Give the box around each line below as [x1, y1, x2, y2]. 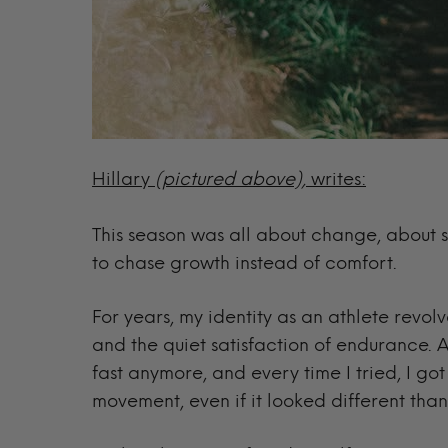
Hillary [92, 168, 150, 190]
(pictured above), [150, 168, 311, 190]
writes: [311, 168, 366, 190]
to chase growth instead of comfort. [92, 252, 397, 274]
